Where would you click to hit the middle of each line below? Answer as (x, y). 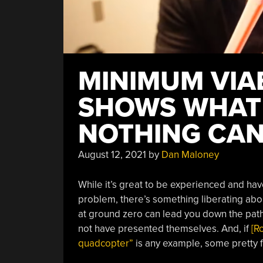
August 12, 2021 (112, 155)
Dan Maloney (190, 155)
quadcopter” (105, 243)
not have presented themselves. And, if (164, 228)
